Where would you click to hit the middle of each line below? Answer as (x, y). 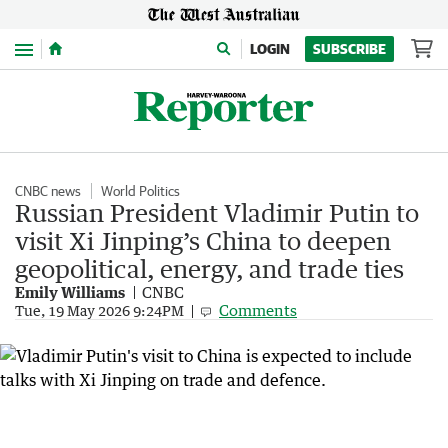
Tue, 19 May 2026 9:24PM (99, 310)
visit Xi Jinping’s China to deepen (203, 240)
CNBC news (48, 191)
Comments (258, 310)
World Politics (140, 191)
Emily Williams (70, 292)
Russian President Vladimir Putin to (217, 212)
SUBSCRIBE (349, 49)
